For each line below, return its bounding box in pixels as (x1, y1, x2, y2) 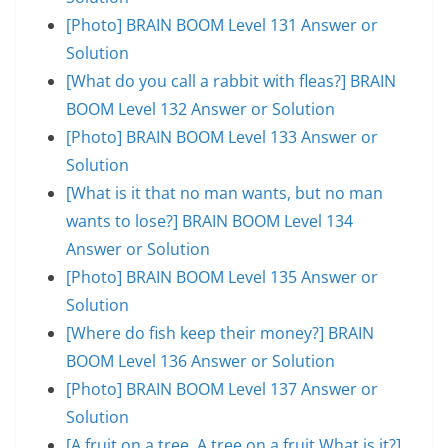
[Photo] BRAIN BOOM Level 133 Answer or (66, 125, 378, 148)
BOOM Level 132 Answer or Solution (66, 97, 335, 120)
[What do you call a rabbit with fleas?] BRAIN (66, 69, 396, 92)
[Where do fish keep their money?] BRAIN (66, 321, 374, 344)
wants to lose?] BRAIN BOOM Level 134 (66, 209, 353, 232)
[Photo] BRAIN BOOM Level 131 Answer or (66, 13, 378, 36)
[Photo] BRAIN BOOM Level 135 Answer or (66, 265, 378, 288)
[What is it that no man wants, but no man (66, 181, 383, 204)
